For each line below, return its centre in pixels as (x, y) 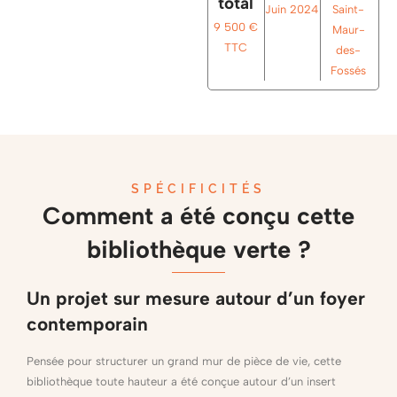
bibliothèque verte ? (198, 249)
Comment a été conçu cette (198, 215)
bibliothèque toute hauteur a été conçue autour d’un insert (181, 381)
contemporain (87, 323)
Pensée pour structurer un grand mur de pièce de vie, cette (184, 361)
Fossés (349, 71)
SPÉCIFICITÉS (198, 189)
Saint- (349, 10)
